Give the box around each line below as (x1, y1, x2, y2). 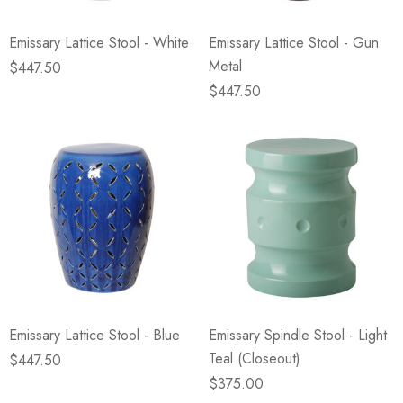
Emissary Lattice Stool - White (9, 32, 189, 53)
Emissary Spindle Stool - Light (209, 325, 387, 345)
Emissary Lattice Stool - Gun (209, 32, 379, 53)
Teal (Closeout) (209, 348, 300, 369)
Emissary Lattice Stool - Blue (9, 325, 180, 345)
